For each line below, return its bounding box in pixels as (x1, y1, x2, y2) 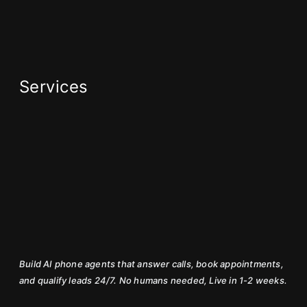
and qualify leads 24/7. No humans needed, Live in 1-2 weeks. (19, 275, 288, 286)
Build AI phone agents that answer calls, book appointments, (19, 258, 284, 269)
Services (19, 77, 94, 97)
